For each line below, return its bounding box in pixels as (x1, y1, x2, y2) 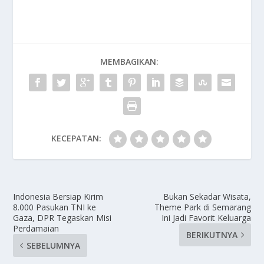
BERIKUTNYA (186, 229, 237, 240)
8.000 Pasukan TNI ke (13, 201, 97, 213)
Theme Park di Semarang (154, 201, 251, 213)
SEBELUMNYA (27, 239, 81, 251)
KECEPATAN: (51, 132, 101, 144)
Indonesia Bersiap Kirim (13, 190, 104, 202)
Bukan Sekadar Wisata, (163, 190, 251, 202)
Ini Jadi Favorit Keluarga (161, 212, 251, 223)
